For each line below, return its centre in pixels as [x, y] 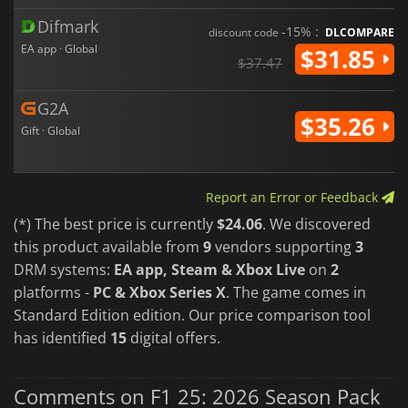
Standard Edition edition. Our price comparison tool [192, 315]
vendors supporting [283, 246]
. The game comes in [296, 292]
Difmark [68, 26]
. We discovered [316, 224]
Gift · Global [51, 130]
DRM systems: [64, 269]
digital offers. [173, 337]
